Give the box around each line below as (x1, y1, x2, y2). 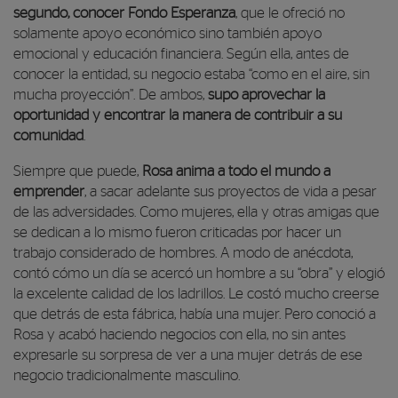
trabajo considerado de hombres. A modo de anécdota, (13, 246, 353, 261)
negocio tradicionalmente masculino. (13, 369, 240, 384)
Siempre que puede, (13, 164, 142, 179)
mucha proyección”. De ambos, (13, 88, 208, 103)
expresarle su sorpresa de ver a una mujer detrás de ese (13, 348, 362, 363)
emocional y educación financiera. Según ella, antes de (13, 47, 349, 62)
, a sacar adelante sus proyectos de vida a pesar (84, 185, 377, 200)
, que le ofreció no (235, 6, 345, 21)
